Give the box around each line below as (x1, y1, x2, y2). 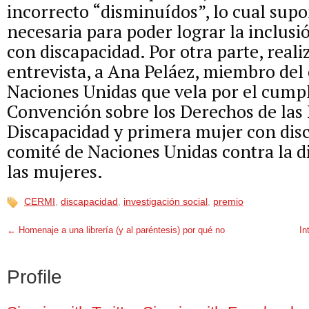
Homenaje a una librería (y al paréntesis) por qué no (16, 226, 225, 236)
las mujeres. (7, 159, 103, 183)
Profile (7, 266, 62, 288)
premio (213, 196, 243, 208)
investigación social (123, 196, 208, 208)
